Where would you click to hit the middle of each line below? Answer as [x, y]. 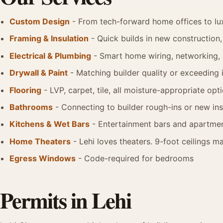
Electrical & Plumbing [51, 56]
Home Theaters [40, 141]
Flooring [26, 90]
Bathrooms [31, 107]
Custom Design [40, 21]
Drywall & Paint [39, 73]
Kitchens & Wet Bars [50, 124]
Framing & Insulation [49, 39]
